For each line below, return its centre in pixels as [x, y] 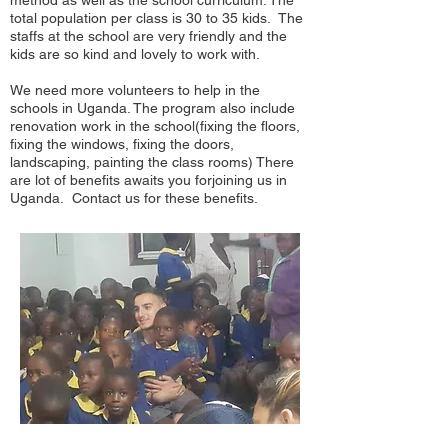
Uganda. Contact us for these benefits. [134, 198]
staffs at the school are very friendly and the [148, 36]
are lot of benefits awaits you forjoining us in [148, 180]
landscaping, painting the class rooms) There [152, 162]
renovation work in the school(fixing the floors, [155, 126]
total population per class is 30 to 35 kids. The [156, 18]
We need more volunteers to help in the [135, 90]
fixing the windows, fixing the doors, [122, 144]
